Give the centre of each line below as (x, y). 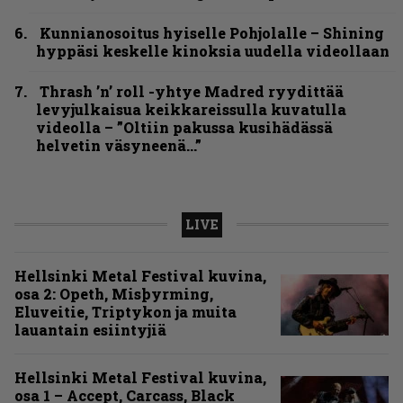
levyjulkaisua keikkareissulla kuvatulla (191, 109)
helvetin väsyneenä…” (119, 145)
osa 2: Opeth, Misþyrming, (114, 293)
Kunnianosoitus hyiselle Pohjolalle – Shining (212, 32)
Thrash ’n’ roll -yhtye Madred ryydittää (192, 91)
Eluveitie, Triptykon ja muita (125, 311)
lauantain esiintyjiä (90, 329)
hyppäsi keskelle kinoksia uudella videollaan (213, 50)
